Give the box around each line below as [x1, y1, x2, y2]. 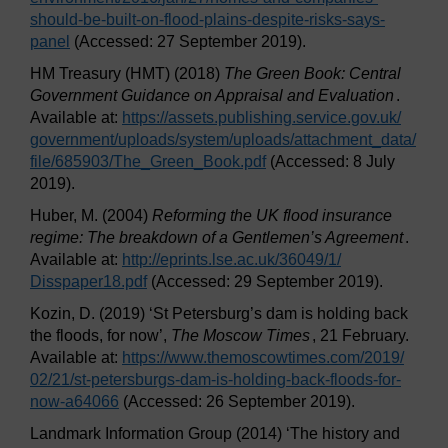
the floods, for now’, [30, 327, 171, 345]
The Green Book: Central [224, 65, 401, 83]
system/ [179, 131, 233, 149]
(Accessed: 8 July [266, 153, 395, 171]
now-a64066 [30, 393, 119, 411]
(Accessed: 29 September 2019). [147, 273, 383, 291]
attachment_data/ [294, 131, 416, 149]
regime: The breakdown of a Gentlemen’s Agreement [30, 229, 403, 247]
